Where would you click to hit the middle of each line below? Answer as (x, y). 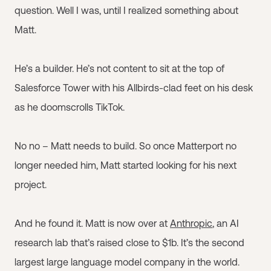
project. (31, 184)
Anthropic (191, 223)
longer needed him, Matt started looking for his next (126, 165)
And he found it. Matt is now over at (92, 223)
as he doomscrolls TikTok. (70, 107)
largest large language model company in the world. (127, 262)
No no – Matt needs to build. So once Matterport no (126, 146)
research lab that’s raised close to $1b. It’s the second (129, 243)
